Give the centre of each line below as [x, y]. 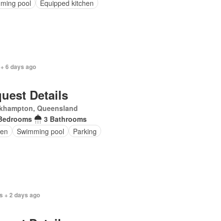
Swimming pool [40, 131]
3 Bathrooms [65, 119]
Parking [85, 131]
